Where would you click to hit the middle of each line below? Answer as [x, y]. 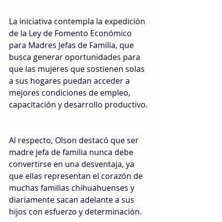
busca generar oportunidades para [76, 57]
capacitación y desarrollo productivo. [78, 105]
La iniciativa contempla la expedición [78, 22]
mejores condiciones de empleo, [71, 93]
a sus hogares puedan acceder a [70, 81]
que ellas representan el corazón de [77, 176]
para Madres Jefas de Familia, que [72, 45]
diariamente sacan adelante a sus [73, 200]
